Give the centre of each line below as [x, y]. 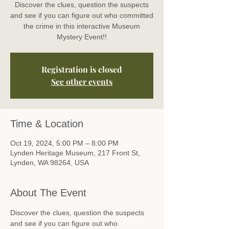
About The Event [48, 192]
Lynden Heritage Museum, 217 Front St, [75, 153]
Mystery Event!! [82, 37]
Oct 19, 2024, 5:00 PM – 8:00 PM [64, 143]
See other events [82, 81]
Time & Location [47, 123]
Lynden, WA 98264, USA [50, 162]
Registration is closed [82, 69]
